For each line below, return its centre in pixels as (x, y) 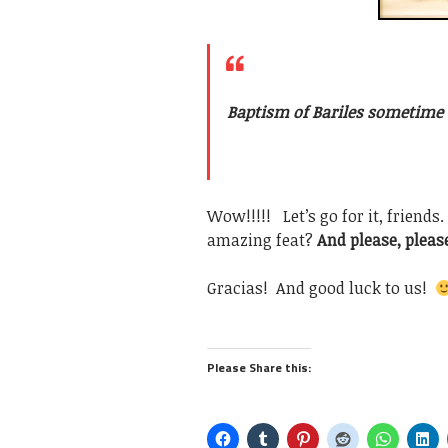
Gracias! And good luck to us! (321, 288)
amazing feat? (262, 240)
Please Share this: (259, 367)
